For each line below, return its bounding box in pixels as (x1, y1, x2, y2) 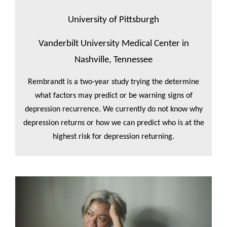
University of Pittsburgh (68, 15, 159, 25)
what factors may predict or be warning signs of (34, 91, 193, 100)
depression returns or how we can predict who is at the (23, 119, 204, 127)
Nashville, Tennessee (74, 55, 153, 65)
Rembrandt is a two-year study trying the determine (28, 78, 199, 86)
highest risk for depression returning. (53, 132, 174, 141)
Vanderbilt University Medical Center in (38, 39, 189, 49)
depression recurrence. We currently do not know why (24, 105, 203, 113)
